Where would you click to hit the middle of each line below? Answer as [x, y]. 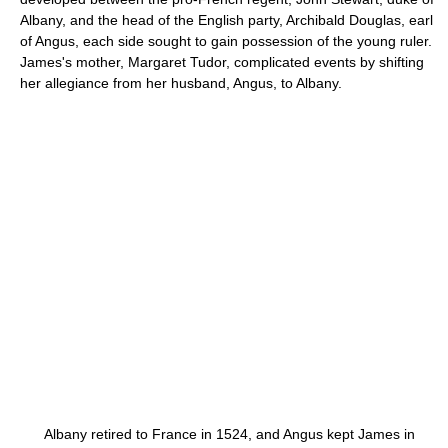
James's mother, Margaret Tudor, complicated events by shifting [222, 62]
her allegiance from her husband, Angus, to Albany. [181, 83]
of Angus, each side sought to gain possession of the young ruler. [226, 41]
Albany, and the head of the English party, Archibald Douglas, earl [226, 20]
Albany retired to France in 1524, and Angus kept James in [217, 434]
